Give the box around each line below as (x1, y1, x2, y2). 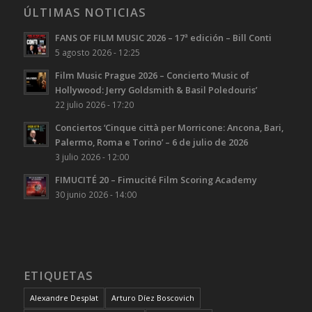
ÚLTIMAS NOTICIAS (23, 3, 146, 20)
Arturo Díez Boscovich (111, 292, 194, 303)
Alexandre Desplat (29, 292, 98, 303)
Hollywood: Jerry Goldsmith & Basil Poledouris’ (54, 83, 257, 96)
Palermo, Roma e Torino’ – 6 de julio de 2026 (54, 135, 248, 148)
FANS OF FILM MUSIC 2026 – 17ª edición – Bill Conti (54, 31, 272, 44)
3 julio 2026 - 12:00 (54, 150, 129, 162)
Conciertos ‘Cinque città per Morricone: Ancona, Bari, (54, 120, 283, 134)
